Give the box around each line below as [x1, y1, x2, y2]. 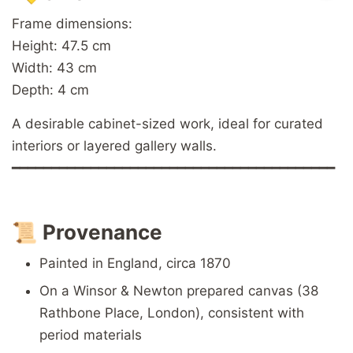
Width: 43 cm [12, 60, 97, 76]
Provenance [43, 220, 162, 245]
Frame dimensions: [12, 16, 132, 32]
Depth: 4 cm [12, 82, 89, 98]
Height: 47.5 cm [12, 38, 111, 54]
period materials [39, 327, 142, 344]
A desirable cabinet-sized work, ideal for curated [12, 116, 323, 132]
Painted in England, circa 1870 [39, 255, 231, 272]
